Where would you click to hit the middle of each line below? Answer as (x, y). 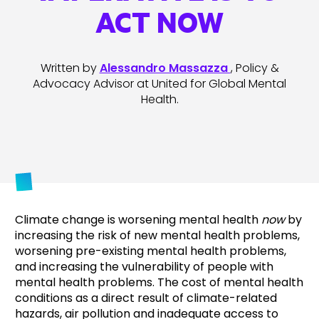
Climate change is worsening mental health (138, 220)
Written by (70, 68)
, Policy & (255, 68)
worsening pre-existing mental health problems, (151, 251)
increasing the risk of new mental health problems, (157, 235)
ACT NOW (159, 22)
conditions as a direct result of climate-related (146, 298)
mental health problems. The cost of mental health (159, 282)
